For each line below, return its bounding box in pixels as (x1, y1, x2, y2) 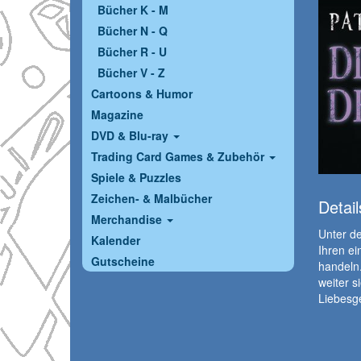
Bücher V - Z (98, 64, 165, 81)
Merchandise (91, 211, 165, 228)
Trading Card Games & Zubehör (91, 148, 268, 165)
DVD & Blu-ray (91, 127, 172, 144)
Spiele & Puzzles (91, 169, 181, 186)
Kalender (91, 232, 140, 249)
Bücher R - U (98, 44, 167, 60)
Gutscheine (91, 253, 155, 270)
